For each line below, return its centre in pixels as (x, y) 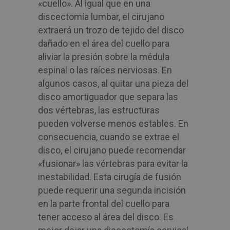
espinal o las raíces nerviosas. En (105, 70)
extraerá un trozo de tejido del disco (111, 30)
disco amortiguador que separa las (108, 97)
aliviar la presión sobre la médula (104, 57)
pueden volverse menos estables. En (113, 123)
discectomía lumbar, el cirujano (101, 17)
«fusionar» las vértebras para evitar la (113, 164)
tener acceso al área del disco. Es (106, 217)
